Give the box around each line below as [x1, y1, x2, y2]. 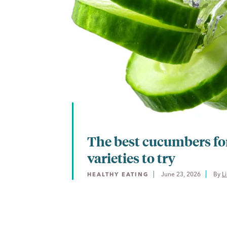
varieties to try [87, 148, 175, 166]
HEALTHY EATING [87, 170, 148, 178]
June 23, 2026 [161, 170, 201, 178]
